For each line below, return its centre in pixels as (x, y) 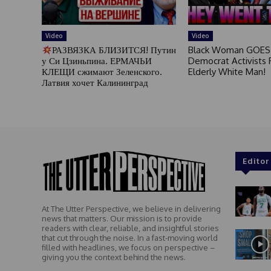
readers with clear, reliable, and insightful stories (130, 228)
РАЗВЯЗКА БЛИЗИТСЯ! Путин (114, 50)
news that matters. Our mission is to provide (122, 218)
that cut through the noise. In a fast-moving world (129, 237)
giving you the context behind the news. (113, 257)
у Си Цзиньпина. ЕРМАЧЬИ (96, 61)
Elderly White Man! (227, 72)
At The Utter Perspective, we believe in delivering (131, 208)
